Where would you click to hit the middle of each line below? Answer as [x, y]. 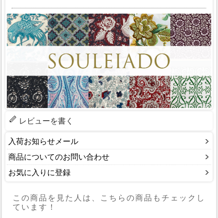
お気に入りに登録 [39, 172]
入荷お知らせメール [43, 141]
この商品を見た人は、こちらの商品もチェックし [109, 198]
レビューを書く [46, 121]
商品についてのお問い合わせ [59, 157]
